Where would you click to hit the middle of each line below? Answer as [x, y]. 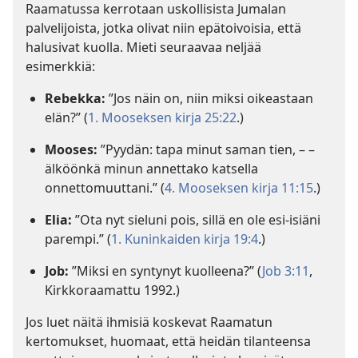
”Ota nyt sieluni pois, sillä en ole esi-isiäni [198, 220]
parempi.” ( [78, 239]
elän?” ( [66, 117]
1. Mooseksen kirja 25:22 [162, 117]
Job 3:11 [286, 271]
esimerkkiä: [60, 66]
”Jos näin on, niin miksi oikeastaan [211, 98]
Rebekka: [77, 98]
